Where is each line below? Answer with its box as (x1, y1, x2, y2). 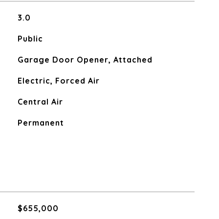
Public (17, 34, 43, 44)
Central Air (17, 97, 63, 107)
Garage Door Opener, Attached (17, 55, 153, 65)
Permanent (17, 118, 64, 128)
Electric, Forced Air (17, 76, 100, 86)
